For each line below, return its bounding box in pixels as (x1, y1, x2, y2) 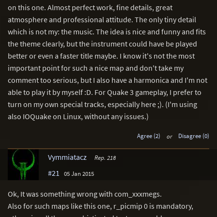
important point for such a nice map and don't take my (8, 62, 184, 73)
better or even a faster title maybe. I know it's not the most (8, 50, 195, 61)
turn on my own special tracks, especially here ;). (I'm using (8, 99, 197, 109)
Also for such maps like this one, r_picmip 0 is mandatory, (8, 201, 193, 211)
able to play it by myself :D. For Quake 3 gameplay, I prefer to (8, 87, 201, 97)
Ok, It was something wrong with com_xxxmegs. (8, 189, 162, 199)
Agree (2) (137, 132, 160, 140)
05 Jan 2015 (64, 170, 94, 178)
